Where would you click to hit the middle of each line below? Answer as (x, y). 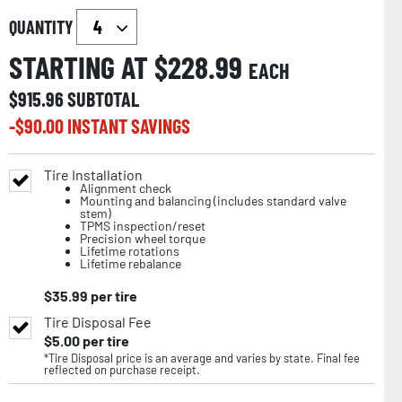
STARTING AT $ (88, 66)
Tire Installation (93, 174)
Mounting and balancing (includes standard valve (213, 200)
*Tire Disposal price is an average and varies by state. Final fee (202, 358)
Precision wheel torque (143, 238)
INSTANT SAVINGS (129, 125)
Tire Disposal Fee (98, 321)
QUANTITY (43, 26)
